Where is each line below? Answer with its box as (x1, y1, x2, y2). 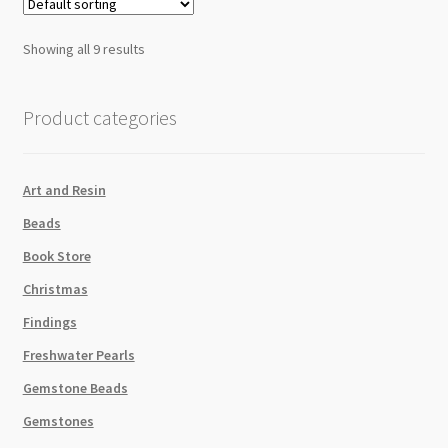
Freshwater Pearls (22, 346, 135, 365)
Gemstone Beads (22, 379, 128, 398)
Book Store (22, 247, 91, 266)
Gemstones (22, 412, 94, 431)
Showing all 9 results (22, 39, 145, 58)
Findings (22, 313, 77, 332)
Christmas (22, 280, 88, 299)
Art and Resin (22, 181, 106, 200)
